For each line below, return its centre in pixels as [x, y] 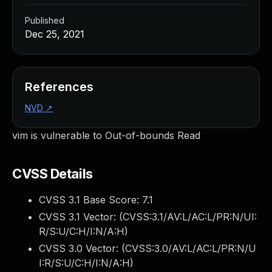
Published [45, 20]
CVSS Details [53, 174]
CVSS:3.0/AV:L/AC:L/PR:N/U [191, 248]
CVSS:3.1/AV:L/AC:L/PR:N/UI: [190, 217]
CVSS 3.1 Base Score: [90, 200]
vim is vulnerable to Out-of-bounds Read [106, 135]
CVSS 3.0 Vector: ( [82, 248]
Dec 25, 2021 [55, 34]
